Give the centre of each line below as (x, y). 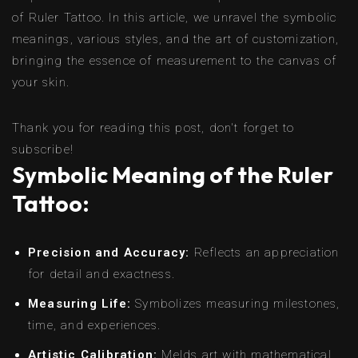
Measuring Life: (80, 303)
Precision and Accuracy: (109, 252)
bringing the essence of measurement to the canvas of (175, 60)
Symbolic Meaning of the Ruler (173, 174)
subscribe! (43, 149)
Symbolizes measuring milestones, (236, 303)
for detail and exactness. (101, 274)
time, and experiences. (95, 325)
